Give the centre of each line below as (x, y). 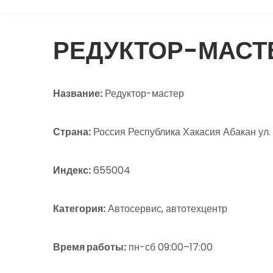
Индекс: (72, 171)
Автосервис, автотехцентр (166, 209)
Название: (78, 94)
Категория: (79, 209)
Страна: (72, 132)
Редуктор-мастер (143, 94)
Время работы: (90, 247)
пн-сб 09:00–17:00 (169, 247)
